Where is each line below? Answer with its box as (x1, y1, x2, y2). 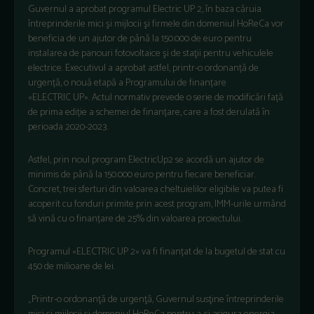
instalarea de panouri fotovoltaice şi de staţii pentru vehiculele (28, 45, 273, 62)
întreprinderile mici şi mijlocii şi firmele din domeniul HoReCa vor (28, 15, 284, 32)
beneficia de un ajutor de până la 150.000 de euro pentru (28, 30, 252, 47)
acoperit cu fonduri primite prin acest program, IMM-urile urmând (28, 196, 286, 212)
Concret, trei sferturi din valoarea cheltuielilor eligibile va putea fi (28, 181, 283, 198)
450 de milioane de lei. (28, 258, 115, 275)
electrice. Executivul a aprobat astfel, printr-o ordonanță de (28, 60, 259, 76)
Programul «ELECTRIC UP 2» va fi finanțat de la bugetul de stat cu (28, 243, 285, 260)
